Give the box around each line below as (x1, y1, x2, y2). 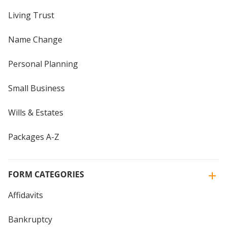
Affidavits (8, 189, 43, 201)
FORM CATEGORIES (8, 168, 84, 180)
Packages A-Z (8, 131, 59, 142)
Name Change (8, 33, 62, 45)
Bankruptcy (8, 213, 52, 225)
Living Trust (8, 9, 54, 21)
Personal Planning (8, 58, 78, 69)
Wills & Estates (8, 106, 63, 118)
